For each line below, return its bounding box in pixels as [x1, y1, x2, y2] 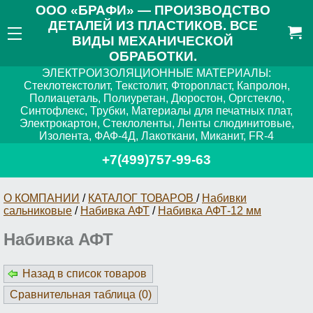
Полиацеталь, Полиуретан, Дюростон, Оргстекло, [29, 92, 284, 105]
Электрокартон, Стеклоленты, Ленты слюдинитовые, [19, 117, 294, 130]
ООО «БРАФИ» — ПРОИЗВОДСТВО [35, 2, 270, 17]
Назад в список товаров [22, 268, 147, 280]
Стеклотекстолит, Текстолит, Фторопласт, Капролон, [23, 80, 290, 92]
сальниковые [3, 204, 72, 217]
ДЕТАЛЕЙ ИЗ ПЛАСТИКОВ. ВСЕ [48, 17, 258, 33]
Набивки [202, 191, 247, 204]
